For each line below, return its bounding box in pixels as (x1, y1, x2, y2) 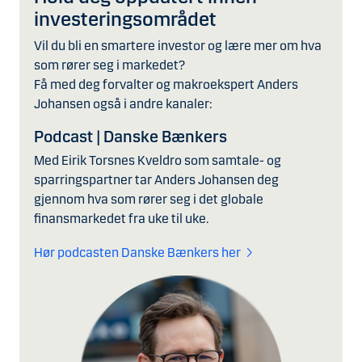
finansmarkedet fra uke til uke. (34, 211, 208, 227)
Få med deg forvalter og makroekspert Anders (34, 77, 298, 93)
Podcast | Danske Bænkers (34, 127, 227, 147)
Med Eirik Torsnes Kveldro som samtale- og (34, 153, 281, 169)
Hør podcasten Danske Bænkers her (34, 245, 241, 261)
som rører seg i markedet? (34, 57, 185, 74)
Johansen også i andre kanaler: (34, 96, 212, 112)
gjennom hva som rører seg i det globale (34, 192, 263, 208)
